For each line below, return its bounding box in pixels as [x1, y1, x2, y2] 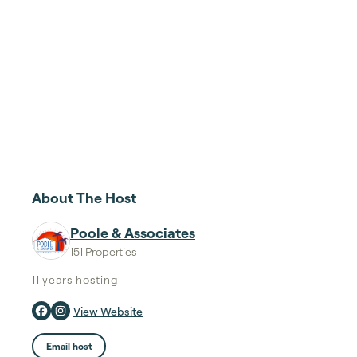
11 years [32, 273, 73, 286]
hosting [73, 273, 119, 286]
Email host [45, 339, 92, 352]
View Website [73, 304, 143, 318]
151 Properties [70, 245, 137, 258]
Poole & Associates [70, 224, 195, 241]
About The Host [32, 189, 136, 206]
